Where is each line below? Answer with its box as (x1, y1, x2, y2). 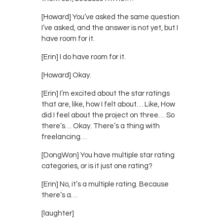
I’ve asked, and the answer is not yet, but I (41, 24, 178, 32)
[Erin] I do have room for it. (41, 53, 126, 61)
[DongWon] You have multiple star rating (41, 151, 175, 159)
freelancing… (41, 133, 87, 141)
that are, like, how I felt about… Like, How (41, 100, 175, 108)
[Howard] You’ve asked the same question (41, 13, 180, 21)
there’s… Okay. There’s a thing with (41, 122, 160, 130)
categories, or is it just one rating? (41, 162, 152, 170)
